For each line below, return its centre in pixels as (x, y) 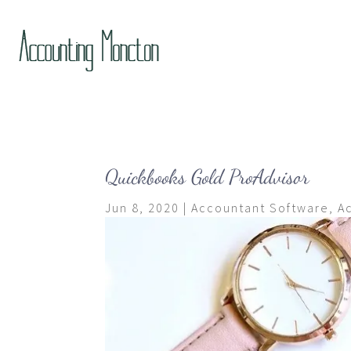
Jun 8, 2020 (143, 208)
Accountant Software (261, 208)
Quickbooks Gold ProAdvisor (208, 177)
